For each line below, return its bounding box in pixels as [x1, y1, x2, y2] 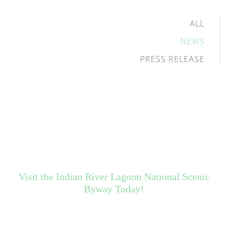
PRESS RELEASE [140, 53, 205, 65]
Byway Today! [84, 183, 144, 194]
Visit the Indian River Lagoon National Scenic [18, 171, 210, 182]
